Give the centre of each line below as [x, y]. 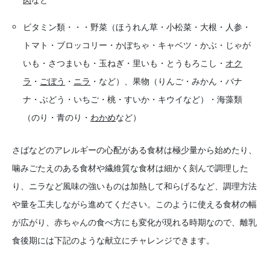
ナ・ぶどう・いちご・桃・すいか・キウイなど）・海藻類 [133, 99]
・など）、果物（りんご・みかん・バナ [167, 81]
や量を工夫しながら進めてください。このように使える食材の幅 [134, 204]
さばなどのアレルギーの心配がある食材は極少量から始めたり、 [134, 150]
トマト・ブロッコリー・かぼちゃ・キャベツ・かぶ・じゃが [137, 45]
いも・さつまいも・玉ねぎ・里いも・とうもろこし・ [124, 63]
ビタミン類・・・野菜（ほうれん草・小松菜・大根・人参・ [137, 27]
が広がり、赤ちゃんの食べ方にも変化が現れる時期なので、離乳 [134, 222]
